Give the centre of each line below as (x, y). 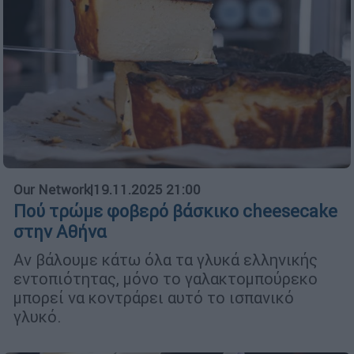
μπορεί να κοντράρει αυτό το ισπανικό (154, 298)
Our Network (52, 190)
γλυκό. (38, 317)
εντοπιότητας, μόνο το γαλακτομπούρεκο (166, 279)
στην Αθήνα (60, 232)
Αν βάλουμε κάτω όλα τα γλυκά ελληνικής (166, 260)
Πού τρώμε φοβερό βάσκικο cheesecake (175, 212)
